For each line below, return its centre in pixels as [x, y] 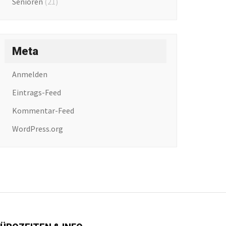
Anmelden [30, 74]
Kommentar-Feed [43, 110]
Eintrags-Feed [36, 92]
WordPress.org [37, 128]
